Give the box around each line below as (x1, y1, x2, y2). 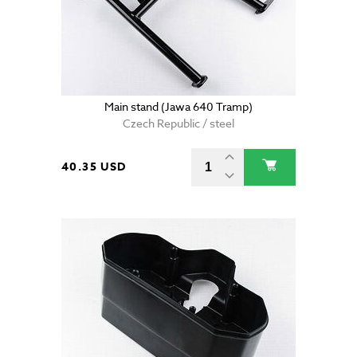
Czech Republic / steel (123, 116, 234, 131)
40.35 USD (61, 159, 127, 176)
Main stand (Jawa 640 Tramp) (104, 99, 253, 115)
